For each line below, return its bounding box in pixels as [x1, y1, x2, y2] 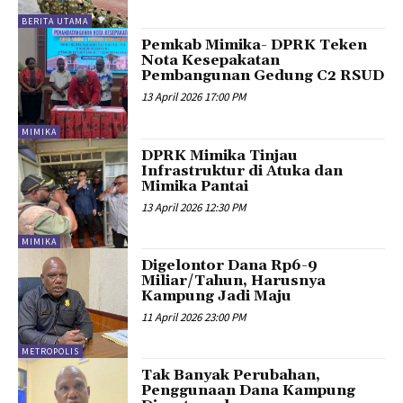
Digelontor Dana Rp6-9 [141, 256, 318, 275]
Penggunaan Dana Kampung [141, 381, 356, 400]
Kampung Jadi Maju [141, 287, 292, 306]
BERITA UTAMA [22, 15, 88, 28]
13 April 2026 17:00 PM [141, 89, 246, 105]
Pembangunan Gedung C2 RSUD [141, 67, 385, 85]
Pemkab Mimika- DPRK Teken [141, 36, 368, 55]
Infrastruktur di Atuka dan [141, 161, 344, 180]
